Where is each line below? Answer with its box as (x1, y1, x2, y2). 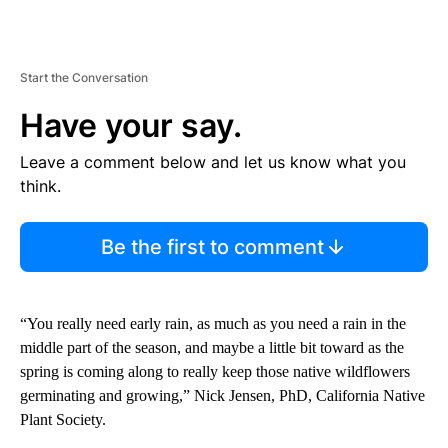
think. (20, 176, 61, 197)
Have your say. (20, 106, 242, 146)
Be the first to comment (100, 235, 324, 260)
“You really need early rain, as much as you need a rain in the (20, 315, 406, 333)
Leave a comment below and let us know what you (20, 152, 406, 173)
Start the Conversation (20, 70, 148, 86)
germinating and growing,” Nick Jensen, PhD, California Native (20, 387, 425, 405)
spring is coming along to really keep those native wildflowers (20, 363, 410, 381)
